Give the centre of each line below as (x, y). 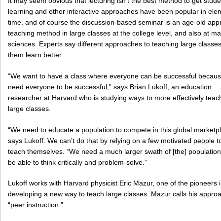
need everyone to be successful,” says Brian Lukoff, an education (110, 87)
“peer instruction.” (36, 205)
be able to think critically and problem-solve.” (77, 162)
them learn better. (36, 55)
